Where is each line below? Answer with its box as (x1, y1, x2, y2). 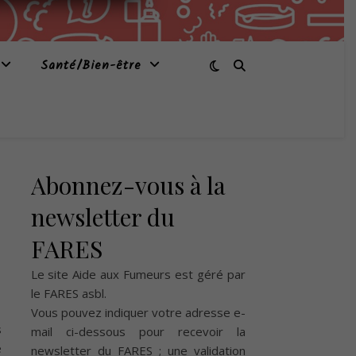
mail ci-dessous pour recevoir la (30, 323, 246, 339)
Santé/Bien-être (40, 56, 141, 75)
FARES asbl (43, 285, 104, 301)
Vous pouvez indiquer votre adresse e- (30, 304, 246, 320)
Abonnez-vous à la (30, 169, 226, 201)
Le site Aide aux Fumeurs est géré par (30, 266, 246, 282)
